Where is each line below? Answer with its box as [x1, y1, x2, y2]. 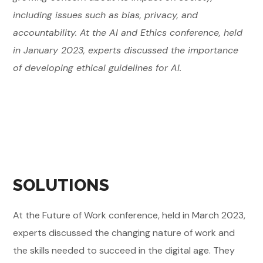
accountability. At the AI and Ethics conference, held [13, 26, 243, 39]
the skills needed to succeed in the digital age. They [13, 244, 235, 257]
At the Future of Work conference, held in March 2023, [13, 209, 246, 221]
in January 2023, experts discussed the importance [13, 44, 239, 56]
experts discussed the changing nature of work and [13, 227, 235, 239]
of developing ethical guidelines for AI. [13, 62, 182, 74]
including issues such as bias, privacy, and [13, 9, 198, 21]
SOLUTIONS [13, 176, 110, 195]
